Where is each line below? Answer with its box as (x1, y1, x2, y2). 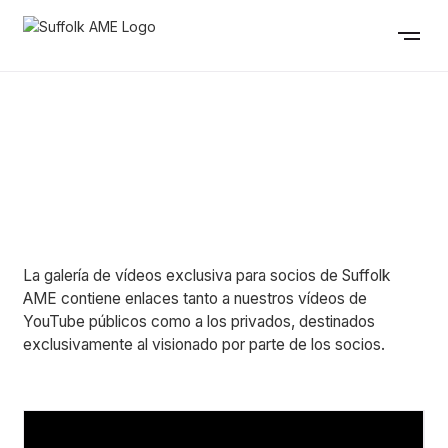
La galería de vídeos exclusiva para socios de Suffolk (23, 265, 391, 285)
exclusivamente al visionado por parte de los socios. (23, 334, 386, 354)
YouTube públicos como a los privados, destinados (23, 311, 376, 331)
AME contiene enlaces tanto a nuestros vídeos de (23, 288, 368, 308)
